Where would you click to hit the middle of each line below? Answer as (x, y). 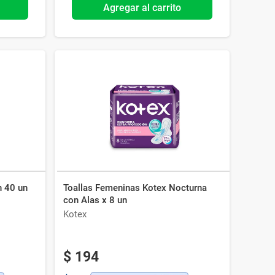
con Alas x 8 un (95, 200)
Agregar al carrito (142, 8)
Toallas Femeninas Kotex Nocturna (135, 188)
